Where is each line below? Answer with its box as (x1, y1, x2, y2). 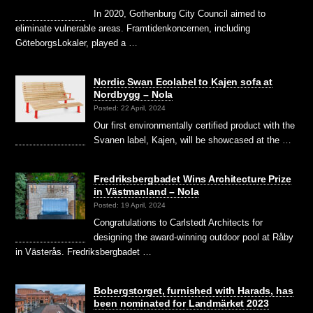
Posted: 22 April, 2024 (94, 104, 166, 112)
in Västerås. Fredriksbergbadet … (15, 246, 152, 257)
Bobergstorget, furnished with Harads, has (94, 284, 293, 296)
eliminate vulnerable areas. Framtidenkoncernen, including (15, 22, 251, 34)
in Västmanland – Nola (94, 185, 199, 197)
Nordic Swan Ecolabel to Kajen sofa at (94, 75, 273, 87)
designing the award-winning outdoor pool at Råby (94, 231, 294, 242)
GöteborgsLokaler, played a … (15, 37, 138, 48)
